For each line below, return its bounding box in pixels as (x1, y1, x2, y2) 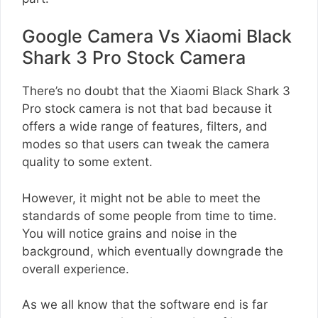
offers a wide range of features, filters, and (22, 119, 268, 134)
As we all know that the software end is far (22, 297, 268, 312)
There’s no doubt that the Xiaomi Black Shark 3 (22, 84, 290, 99)
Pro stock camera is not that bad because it (22, 102, 272, 116)
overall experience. (22, 261, 129, 276)
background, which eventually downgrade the (22, 243, 283, 258)
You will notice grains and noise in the (22, 226, 237, 241)
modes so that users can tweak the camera (22, 137, 270, 152)
